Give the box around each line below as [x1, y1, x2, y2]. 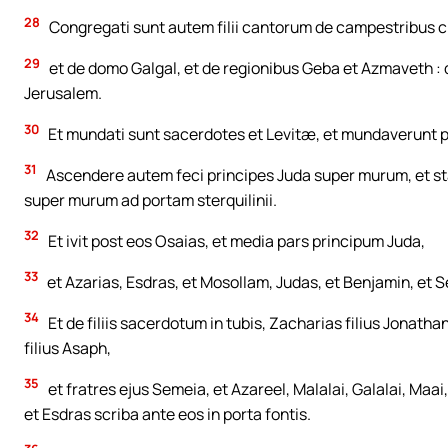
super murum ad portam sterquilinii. [24, 188, 277, 211]
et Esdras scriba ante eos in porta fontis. [24, 402, 311, 425]
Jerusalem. [24, 82, 102, 105]
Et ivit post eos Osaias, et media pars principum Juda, [45, 229, 425, 252]
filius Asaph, [24, 336, 111, 359]
